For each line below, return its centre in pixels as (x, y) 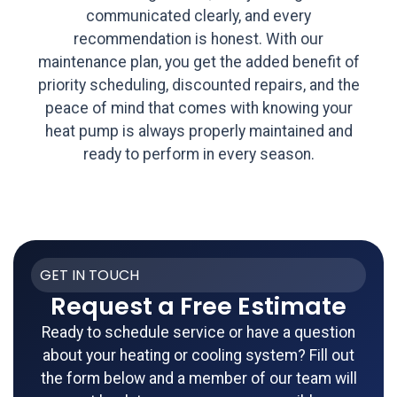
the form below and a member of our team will (198, 379)
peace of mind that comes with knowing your (198, 108)
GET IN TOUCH (90, 276)
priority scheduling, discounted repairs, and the (198, 85)
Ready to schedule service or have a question (198, 333)
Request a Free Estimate (198, 307)
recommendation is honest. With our (198, 39)
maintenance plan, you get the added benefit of (198, 62)
